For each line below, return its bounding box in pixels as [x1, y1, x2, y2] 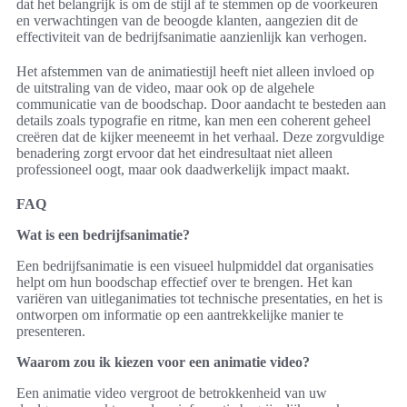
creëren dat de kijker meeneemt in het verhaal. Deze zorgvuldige [16, 129, 384, 145]
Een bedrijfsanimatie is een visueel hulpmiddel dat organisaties [16, 258, 373, 274]
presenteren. [16, 323, 85, 340]
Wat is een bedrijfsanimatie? [16, 227, 190, 243]
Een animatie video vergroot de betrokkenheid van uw [16, 385, 327, 402]
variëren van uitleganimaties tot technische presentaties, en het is [16, 291, 382, 307]
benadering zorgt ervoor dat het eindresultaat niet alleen [16, 145, 333, 162]
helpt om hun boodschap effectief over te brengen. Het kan [16, 274, 352, 291]
